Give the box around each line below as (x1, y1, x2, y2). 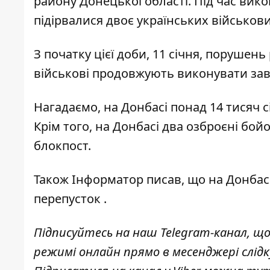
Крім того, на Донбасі (34, 118, 159, 135)
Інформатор (72, 171, 143, 188)
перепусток (34, 190, 101, 207)
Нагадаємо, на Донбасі (34, 99, 168, 116)
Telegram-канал (160, 224, 247, 241)
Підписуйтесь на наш (34, 224, 160, 241)
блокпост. (34, 137, 91, 154)
